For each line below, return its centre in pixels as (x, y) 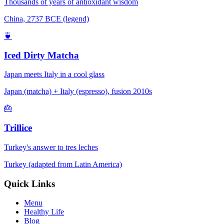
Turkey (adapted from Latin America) (63, 164)
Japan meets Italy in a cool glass (54, 74)
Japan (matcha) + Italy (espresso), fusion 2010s (78, 91)
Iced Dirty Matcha (41, 55)
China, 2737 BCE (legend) (46, 19)
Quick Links (29, 183)
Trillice (18, 128)
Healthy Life (44, 212)
